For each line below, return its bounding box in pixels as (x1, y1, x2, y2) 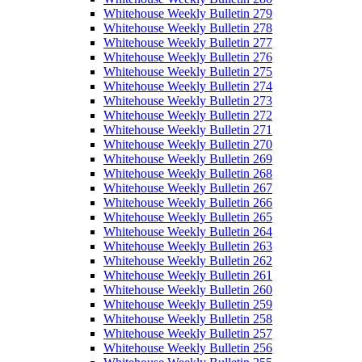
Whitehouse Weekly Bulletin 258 (103, 312, 272, 326)
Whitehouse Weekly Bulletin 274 (103, 79, 272, 94)
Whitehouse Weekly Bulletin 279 (103, 6, 272, 21)
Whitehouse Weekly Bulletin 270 (103, 137, 272, 152)
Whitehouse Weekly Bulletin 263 (103, 239, 272, 254)
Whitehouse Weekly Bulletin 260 (103, 283, 272, 297)
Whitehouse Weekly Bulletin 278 (103, 21, 272, 36)
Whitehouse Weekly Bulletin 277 (103, 36, 272, 50)
